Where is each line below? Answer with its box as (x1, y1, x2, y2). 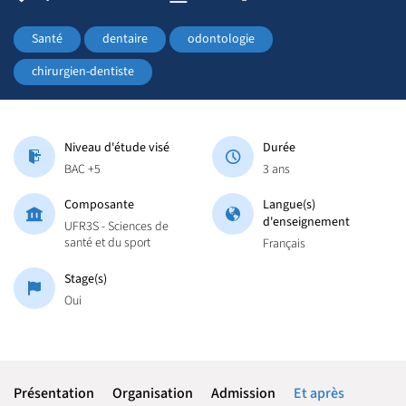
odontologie (188, 30, 255, 48)
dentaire (102, 30, 148, 48)
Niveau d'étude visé (64, 138, 169, 157)
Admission (211, 383, 275, 403)
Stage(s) (64, 269, 107, 288)
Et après (294, 383, 344, 403)
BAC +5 (64, 159, 101, 179)
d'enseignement (263, 212, 350, 231)
